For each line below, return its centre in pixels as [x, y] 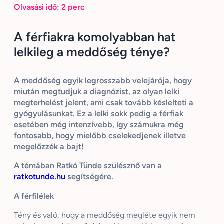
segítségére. [89, 177]
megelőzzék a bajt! [49, 147]
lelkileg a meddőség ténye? [92, 52]
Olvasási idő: [37, 7]
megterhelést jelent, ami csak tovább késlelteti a [104, 103]
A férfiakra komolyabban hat [95, 37]
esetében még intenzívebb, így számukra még [99, 125]
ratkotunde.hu [40, 177]
